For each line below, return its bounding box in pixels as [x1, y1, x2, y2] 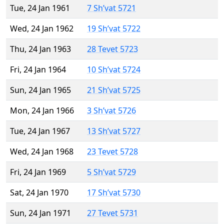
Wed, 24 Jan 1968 [10, 146, 73, 157]
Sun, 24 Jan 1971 [10, 207, 71, 219]
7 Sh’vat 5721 [87, 2, 136, 14]
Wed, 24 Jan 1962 [10, 23, 73, 34]
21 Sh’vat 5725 [87, 84, 140, 96]
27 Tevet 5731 [87, 207, 138, 219]
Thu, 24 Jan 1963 [10, 43, 71, 55]
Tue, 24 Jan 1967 [10, 125, 70, 137]
